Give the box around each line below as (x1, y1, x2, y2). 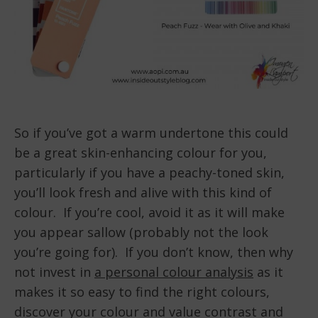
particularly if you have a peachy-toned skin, (14, 163, 285, 181)
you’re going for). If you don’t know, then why (14, 243, 293, 261)
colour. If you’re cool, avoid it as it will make (14, 203, 285, 221)
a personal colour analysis (94, 263, 253, 280)
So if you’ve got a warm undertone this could (14, 124, 288, 141)
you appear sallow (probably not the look (14, 223, 268, 241)
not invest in (14, 263, 94, 280)
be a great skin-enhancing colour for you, (14, 143, 267, 161)
